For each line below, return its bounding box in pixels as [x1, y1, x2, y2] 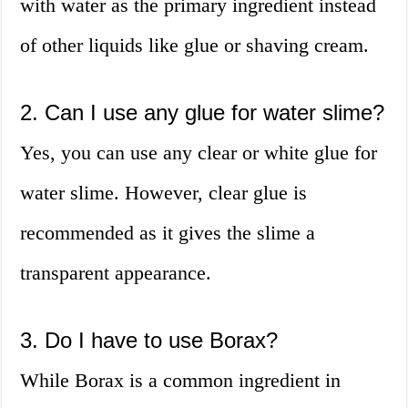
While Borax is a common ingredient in [20, 369, 342, 393]
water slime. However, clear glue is [20, 181, 308, 205]
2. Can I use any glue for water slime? [20, 100, 385, 126]
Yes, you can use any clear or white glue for [20, 141, 378, 165]
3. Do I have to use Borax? [20, 328, 279, 353]
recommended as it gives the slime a [20, 221, 316, 245]
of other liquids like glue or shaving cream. [20, 34, 370, 57]
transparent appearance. [20, 261, 212, 285]
